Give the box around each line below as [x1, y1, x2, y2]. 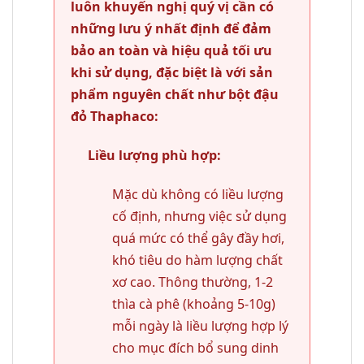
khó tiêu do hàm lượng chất [111, 250, 283, 269]
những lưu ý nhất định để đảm [71, 19, 271, 38]
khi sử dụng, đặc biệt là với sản [71, 63, 273, 82]
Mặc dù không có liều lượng [111, 184, 284, 203]
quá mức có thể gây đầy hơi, [111, 228, 284, 247]
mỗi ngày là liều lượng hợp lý [111, 316, 288, 335]
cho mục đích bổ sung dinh [111, 338, 279, 357]
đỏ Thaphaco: [71, 107, 158, 126]
